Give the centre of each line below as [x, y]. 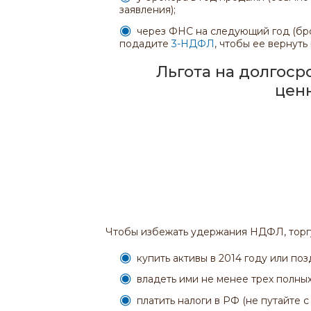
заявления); [148, 10]
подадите [145, 43]
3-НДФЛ [193, 43]
